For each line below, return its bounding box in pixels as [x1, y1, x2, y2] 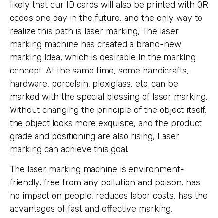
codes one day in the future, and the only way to [10, 12, 202, 23]
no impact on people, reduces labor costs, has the [10, 190, 208, 201]
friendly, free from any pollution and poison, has [10, 177, 200, 188]
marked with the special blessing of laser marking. [10, 91, 207, 102]
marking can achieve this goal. [10, 144, 128, 155]
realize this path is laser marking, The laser [10, 25, 179, 36]
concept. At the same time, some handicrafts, [10, 65, 189, 76]
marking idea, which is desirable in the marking [10, 52, 196, 63]
